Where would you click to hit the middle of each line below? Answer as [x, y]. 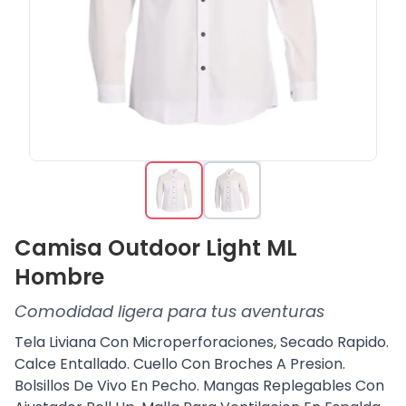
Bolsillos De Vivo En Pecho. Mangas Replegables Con [199, 386]
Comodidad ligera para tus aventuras [169, 311]
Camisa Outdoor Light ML [156, 248]
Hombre [59, 277]
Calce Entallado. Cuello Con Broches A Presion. [180, 364]
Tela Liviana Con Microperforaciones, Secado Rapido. [202, 342]
